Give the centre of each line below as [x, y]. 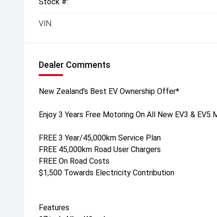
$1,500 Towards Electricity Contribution [107, 173]
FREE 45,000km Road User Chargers [100, 149]
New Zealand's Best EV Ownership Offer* [109, 91]
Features [54, 208]
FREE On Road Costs [74, 161]
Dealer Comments [75, 65]
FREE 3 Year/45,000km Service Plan [100, 138]
